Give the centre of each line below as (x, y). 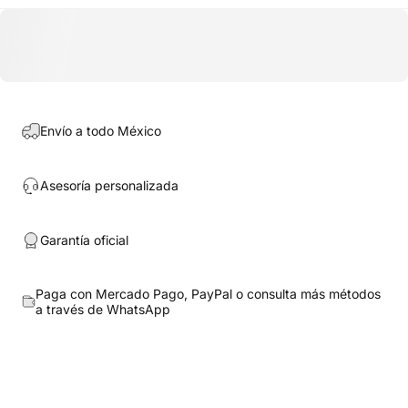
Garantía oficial (84, 240)
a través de (71, 309)
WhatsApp (138, 309)
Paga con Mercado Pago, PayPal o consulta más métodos (208, 293)
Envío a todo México (101, 131)
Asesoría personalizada (109, 186)
